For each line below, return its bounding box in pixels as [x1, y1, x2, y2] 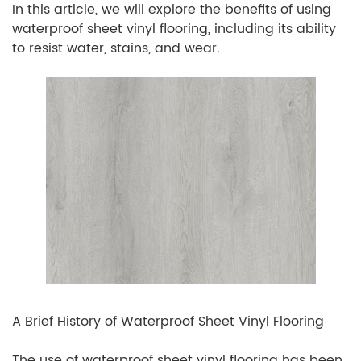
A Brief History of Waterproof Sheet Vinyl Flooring [12, 311, 324, 333]
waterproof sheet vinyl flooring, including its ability [12, 19, 336, 40]
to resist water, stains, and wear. [12, 38, 220, 60]
